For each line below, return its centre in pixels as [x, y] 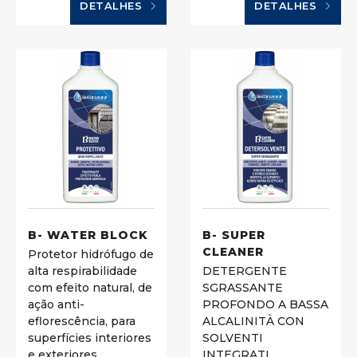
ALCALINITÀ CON [253, 322]
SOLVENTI [233, 338]
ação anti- [56, 305]
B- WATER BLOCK [88, 235]
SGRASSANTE [243, 288]
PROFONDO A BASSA [265, 305]
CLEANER [233, 251]
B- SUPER [234, 235]
